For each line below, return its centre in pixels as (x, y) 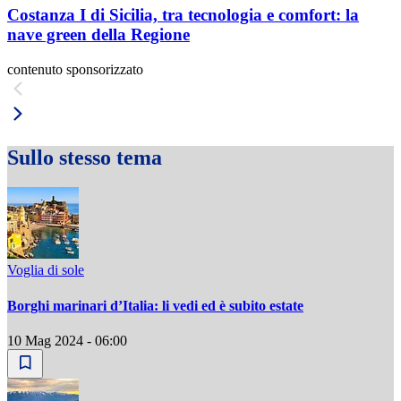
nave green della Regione (98, 34)
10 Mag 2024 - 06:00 (67, 340)
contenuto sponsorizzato (75, 69)
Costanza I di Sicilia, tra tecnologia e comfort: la (183, 14)
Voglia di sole (46, 270)
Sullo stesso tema (85, 157)
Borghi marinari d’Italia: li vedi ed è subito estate (155, 305)
